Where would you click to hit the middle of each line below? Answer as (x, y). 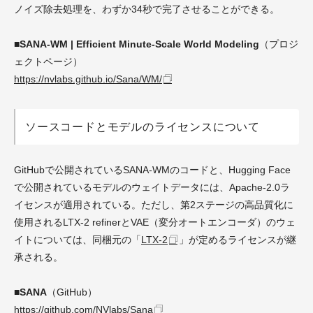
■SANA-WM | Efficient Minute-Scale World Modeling (137, 44)
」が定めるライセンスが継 (238, 239)
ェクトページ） (48, 61)
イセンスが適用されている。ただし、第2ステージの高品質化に (154, 204)
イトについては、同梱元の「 (78, 239)
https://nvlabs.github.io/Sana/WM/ (88, 79)
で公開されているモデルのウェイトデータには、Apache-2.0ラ (152, 187)
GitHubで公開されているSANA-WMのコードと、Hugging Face (152, 169)
